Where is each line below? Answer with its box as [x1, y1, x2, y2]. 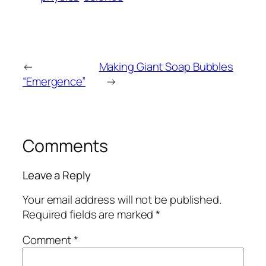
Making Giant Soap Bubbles [99, 58, 234, 74]
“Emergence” [23, 73, 85, 89]
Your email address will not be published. [23, 191, 221, 207]
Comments [23, 134, 109, 157]
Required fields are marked [23, 206, 156, 222]
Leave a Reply [23, 167, 91, 183]
